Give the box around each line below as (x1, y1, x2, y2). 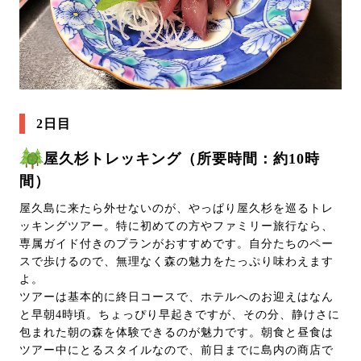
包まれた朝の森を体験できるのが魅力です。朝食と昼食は (19, 326, 334, 338)
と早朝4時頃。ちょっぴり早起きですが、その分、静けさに (19, 308, 340, 321)
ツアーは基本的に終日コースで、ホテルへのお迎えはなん (19, 290, 334, 303)
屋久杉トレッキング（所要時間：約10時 (44, 150, 320, 167)
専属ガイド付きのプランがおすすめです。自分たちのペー (19, 237, 334, 250)
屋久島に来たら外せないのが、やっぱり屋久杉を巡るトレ (19, 201, 334, 214)
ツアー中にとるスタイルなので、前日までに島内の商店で (19, 343, 334, 356)
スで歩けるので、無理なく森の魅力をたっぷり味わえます (19, 255, 334, 268)
